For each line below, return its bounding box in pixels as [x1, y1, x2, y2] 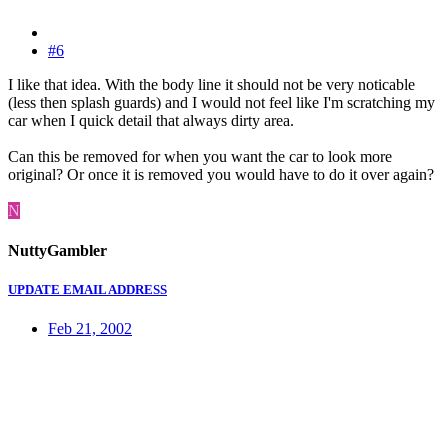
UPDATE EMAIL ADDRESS [8, 281, 167, 297]
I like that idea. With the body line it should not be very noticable [8, 76, 415, 94]
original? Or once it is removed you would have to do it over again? [8, 166, 434, 184]
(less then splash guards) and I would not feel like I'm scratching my [8, 94, 435, 112]
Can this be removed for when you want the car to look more [8, 148, 392, 166]
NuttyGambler [8, 241, 107, 259]
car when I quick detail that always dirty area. [8, 112, 294, 130]
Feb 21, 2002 [48, 320, 132, 338]
